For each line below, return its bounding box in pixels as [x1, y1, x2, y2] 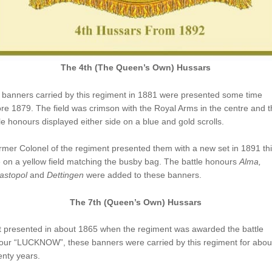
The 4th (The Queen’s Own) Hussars [61, 63, 211, 73]
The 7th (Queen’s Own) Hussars [70, 197, 202, 207]
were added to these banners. [83, 170, 202, 180]
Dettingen [44, 170, 84, 180]
